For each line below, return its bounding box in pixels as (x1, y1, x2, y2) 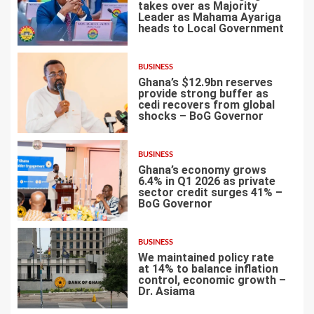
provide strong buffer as (137, 87, 268, 101)
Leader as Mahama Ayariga (137, 11, 281, 25)
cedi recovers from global (137, 98, 275, 112)
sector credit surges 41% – (137, 186, 282, 200)
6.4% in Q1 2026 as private (137, 175, 275, 189)
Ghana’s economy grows (137, 163, 266, 177)
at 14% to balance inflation (137, 262, 278, 276)
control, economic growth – (137, 273, 286, 287)
